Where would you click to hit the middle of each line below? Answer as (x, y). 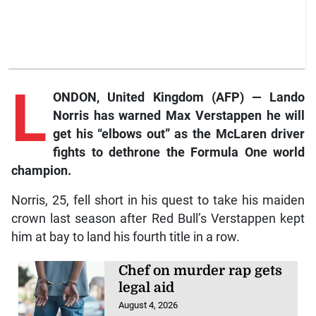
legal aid (147, 288)
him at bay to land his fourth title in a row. (125, 237)
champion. (41, 171)
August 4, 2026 (148, 305)
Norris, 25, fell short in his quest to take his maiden (158, 200)
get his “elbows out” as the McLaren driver (179, 134)
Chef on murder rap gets (201, 271)
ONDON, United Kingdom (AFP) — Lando (179, 97)
